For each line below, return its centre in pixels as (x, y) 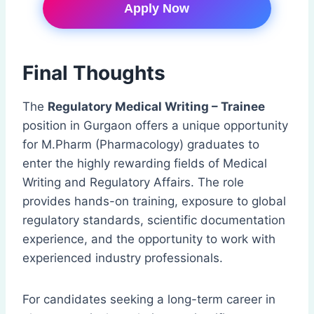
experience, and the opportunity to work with (149, 239)
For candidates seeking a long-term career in (149, 300)
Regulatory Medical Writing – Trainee (156, 107)
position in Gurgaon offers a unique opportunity (155, 126)
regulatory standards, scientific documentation (154, 220)
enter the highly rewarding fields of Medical (145, 164)
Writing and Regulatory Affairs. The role (133, 183)
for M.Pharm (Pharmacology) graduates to (141, 145)
